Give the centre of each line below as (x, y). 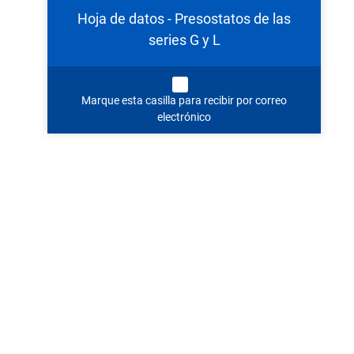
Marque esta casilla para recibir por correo (185, 100)
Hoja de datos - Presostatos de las (185, 18)
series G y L (184, 40)
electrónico (185, 117)
